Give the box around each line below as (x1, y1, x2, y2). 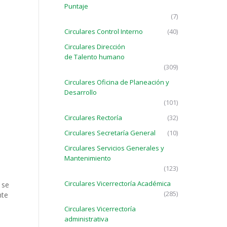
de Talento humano (64, 52, 125, 61)
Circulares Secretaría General (64, 128, 156, 137)
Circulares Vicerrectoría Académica (64, 179, 171, 188)
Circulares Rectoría (64, 113, 122, 122)
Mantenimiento (64, 154, 111, 163)
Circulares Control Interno (64, 27, 143, 36)
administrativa (64, 214, 108, 223)
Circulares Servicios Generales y (64, 143, 164, 153)
